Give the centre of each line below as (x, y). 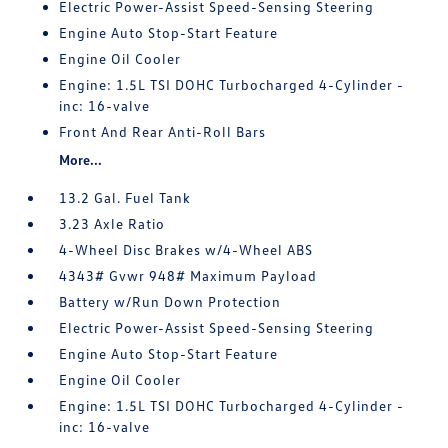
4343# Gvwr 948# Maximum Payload (188, 275)
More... (81, 159)
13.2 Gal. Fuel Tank (125, 197)
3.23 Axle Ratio (112, 223)
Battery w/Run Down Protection (170, 301)
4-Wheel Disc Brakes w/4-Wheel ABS (186, 249)
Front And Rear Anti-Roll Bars (163, 131)
